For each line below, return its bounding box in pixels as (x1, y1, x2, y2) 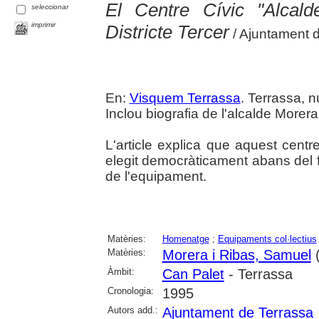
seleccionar (31, 3, 69, 11)
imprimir (31, 21, 56, 29)
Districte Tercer (105, 21, 229, 43)
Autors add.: (107, 305, 158, 316)
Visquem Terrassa (129, 90, 241, 106)
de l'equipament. (105, 169, 206, 184)
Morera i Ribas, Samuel (162, 247, 311, 263)
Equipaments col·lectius (217, 234, 317, 245)
